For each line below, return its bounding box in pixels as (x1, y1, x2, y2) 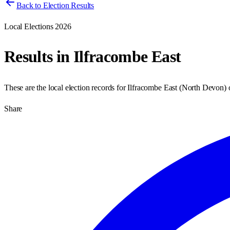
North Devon (181, 83, 224, 92)
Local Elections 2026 (4, 22, 71, 31)
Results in (4, 47, 73, 66)
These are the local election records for (4, 83, 128, 92)
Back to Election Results (16, 1, 94, 10)
